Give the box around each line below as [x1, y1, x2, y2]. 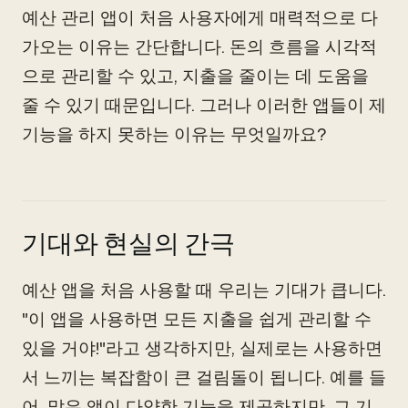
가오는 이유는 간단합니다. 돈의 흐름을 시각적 [22, 36, 377, 58]
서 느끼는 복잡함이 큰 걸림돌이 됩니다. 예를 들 [22, 366, 386, 389]
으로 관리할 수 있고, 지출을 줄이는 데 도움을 [22, 65, 369, 87]
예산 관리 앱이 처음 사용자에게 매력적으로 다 [22, 6, 378, 29]
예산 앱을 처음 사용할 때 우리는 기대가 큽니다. [22, 279, 386, 301]
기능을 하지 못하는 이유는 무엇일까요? [22, 123, 327, 146]
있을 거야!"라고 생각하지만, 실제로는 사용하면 [22, 337, 382, 360]
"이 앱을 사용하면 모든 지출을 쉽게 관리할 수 [22, 308, 372, 331]
